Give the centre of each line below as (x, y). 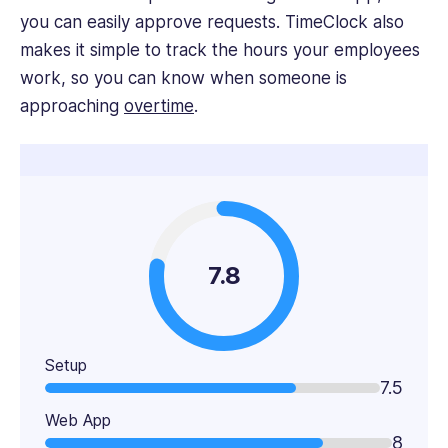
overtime (159, 106)
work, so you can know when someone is (183, 78)
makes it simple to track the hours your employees (220, 50)
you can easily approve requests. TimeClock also (212, 22)
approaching (72, 106)
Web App (78, 420)
